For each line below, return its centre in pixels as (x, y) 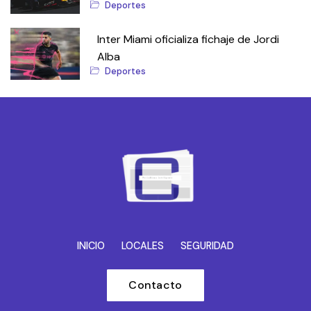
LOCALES (143, 245)
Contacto (155, 285)
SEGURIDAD (207, 245)
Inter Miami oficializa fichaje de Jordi (188, 40)
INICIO (91, 245)
